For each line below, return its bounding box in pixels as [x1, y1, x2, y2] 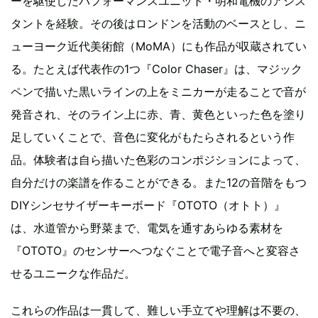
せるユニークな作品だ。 [11, 265, 136, 280]
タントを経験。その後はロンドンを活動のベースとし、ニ [11, 16, 306, 31]
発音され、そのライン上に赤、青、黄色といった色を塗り [11, 106, 306, 121]
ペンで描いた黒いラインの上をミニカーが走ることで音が [11, 84, 306, 99]
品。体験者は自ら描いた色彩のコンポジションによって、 [11, 152, 306, 167]
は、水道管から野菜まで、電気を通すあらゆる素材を [11, 220, 283, 235]
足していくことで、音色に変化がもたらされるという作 [11, 129, 295, 144]
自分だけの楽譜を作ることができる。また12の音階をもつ [11, 175, 307, 190]
